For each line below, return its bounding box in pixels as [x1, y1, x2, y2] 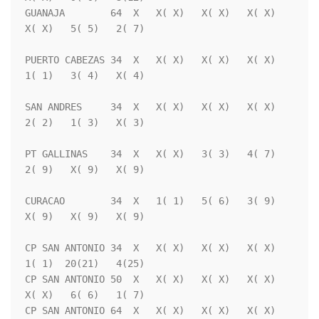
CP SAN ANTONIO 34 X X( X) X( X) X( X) [25, 242, 276, 254]
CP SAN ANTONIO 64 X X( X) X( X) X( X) [25, 305, 276, 317]
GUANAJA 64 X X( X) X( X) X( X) [25, 7, 276, 19]
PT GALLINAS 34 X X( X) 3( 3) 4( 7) [25, 148, 276, 160]
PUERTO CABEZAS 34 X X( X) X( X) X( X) [25, 54, 276, 66]
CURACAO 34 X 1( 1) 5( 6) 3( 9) [25, 195, 276, 207]
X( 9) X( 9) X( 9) [25, 211, 145, 223]
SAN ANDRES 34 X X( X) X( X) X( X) [25, 101, 276, 113]
